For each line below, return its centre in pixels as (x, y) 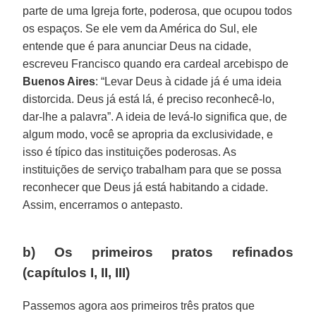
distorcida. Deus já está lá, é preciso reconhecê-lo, (149, 99)
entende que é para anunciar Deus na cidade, (137, 46)
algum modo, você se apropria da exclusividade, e (148, 134)
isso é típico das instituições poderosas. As (130, 152)
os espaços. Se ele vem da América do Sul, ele (140, 28)
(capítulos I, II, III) (77, 272)
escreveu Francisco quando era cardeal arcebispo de (156, 63)
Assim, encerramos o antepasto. (103, 205)
